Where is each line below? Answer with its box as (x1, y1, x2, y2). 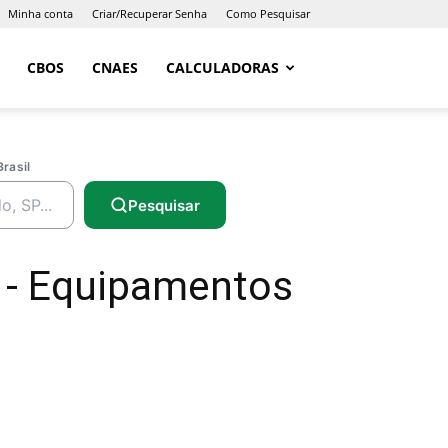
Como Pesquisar (226, 6, 310, 21)
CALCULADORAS (166, 58, 279, 77)
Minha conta (8, 6, 73, 21)
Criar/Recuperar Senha (92, 6, 207, 21)
